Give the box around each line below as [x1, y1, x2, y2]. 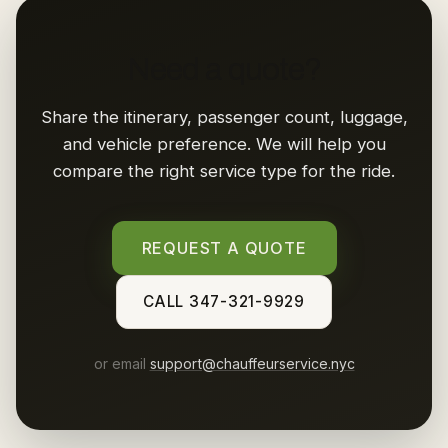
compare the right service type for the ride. [53, 161, 395, 181]
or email [93, 355, 150, 372]
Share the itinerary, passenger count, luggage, [40, 107, 408, 127]
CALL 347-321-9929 [143, 292, 305, 311]
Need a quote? [126, 52, 322, 87]
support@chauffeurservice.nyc [149, 355, 355, 372]
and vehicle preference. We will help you [62, 134, 386, 154]
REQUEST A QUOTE [141, 238, 307, 258]
